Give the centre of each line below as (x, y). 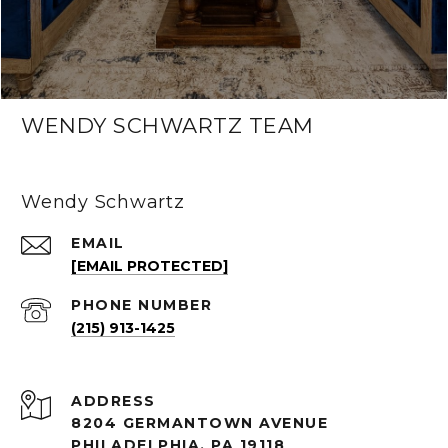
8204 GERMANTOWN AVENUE (199, 423)
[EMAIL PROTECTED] (149, 266)
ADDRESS (113, 401)
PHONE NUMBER (141, 305)
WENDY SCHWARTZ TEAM (167, 125)
